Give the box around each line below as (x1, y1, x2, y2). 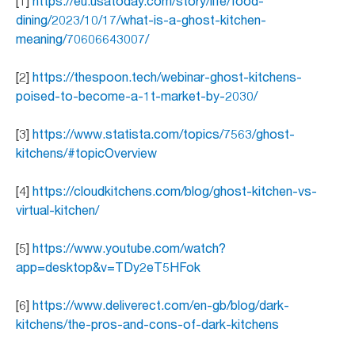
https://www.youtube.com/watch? (32, 239, 226, 256)
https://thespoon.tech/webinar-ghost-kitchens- (32, 68, 302, 85)
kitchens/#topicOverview (16, 144, 157, 161)
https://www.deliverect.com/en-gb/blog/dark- (32, 296, 289, 313)
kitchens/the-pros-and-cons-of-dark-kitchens (16, 315, 279, 332)
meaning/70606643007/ (16, 30, 149, 47)
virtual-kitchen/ (16, 201, 99, 218)
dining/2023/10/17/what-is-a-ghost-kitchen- (16, 11, 266, 28)
